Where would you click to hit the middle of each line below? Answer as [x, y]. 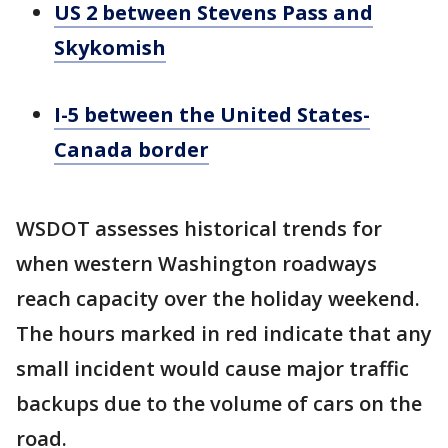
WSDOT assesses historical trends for [199, 228]
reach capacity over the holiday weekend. [218, 298]
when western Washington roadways [196, 263]
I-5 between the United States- [212, 114]
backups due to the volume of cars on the [219, 403]
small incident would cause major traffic [212, 368]
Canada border [131, 149]
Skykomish [110, 47]
